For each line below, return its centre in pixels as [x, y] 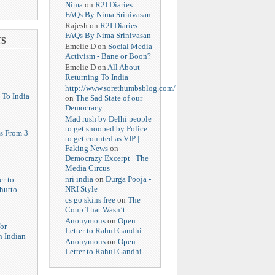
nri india [79, 179]
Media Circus [87, 168]
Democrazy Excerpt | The [107, 158]
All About [124, 68]
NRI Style [81, 189]
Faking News [87, 149]
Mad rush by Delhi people [108, 119]
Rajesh [76, 26]
